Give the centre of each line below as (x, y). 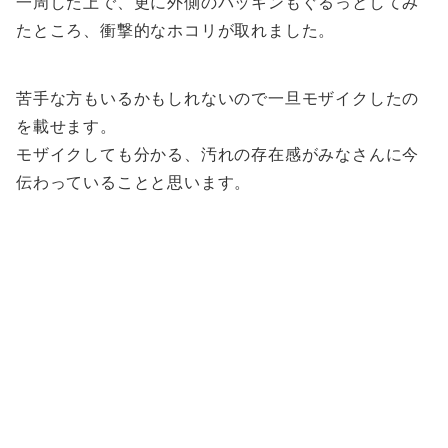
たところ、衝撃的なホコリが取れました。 (176, 31)
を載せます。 (66, 127)
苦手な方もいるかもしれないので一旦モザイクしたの (218, 99)
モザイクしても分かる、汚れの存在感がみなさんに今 (218, 155)
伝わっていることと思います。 (134, 183)
